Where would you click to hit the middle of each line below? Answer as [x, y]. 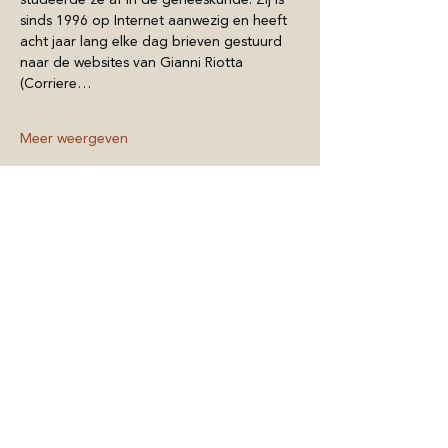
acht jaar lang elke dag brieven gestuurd [153, 41]
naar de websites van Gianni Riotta [133, 62]
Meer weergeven [74, 138]
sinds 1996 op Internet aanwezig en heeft [155, 20]
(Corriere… [55, 83]
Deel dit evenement [135, 255]
